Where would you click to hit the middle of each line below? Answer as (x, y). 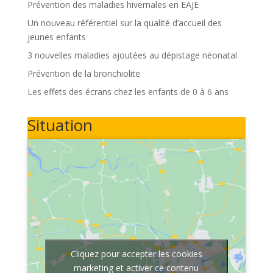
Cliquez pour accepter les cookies (136, 254)
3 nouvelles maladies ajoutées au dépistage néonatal (132, 55)
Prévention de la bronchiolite (83, 73)
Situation (60, 125)
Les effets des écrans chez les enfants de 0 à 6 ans (128, 92)
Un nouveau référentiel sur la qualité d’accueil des (124, 23)
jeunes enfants (56, 37)
